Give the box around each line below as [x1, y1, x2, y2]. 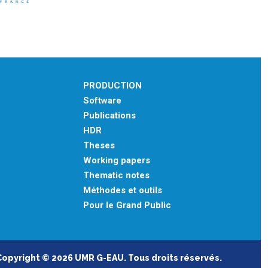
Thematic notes [83, 170, 150, 181]
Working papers [83, 155, 150, 166]
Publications [83, 110, 136, 121]
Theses [83, 140, 115, 151]
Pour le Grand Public [83, 200, 171, 211]
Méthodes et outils [83, 185, 162, 196]
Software [83, 95, 121, 106]
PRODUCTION [83, 80, 142, 91]
